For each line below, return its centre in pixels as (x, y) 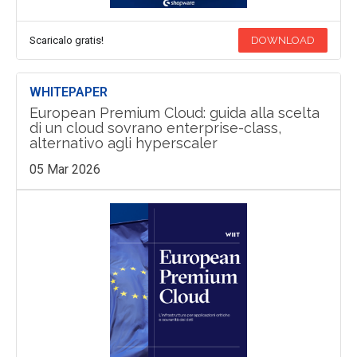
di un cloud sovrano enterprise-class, (155, 127)
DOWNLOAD (283, 40)
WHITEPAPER (68, 92)
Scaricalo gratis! (66, 40)
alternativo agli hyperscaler (123, 143)
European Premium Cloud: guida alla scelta (174, 112)
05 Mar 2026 (65, 169)
